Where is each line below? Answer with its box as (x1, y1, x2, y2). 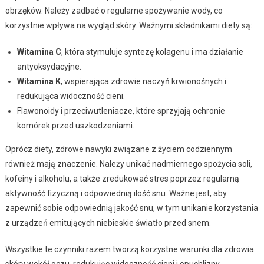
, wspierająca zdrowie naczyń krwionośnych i (60, 76, 226, 86)
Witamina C (16, 47, 61, 57)
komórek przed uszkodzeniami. (16, 120, 134, 130)
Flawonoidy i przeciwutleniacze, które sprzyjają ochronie (16, 105, 225, 115)
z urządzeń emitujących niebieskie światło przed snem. (5, 217, 211, 227)
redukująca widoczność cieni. (16, 91, 125, 101)
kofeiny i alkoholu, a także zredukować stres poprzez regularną (5, 173, 239, 183)
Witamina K (16, 76, 61, 86)
